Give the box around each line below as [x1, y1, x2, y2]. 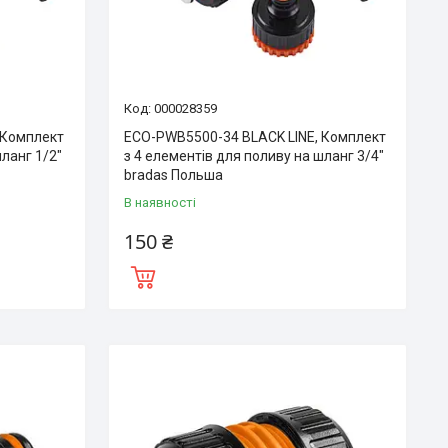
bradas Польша [123, 167, 223, 184]
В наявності [123, 195, 196, 211]
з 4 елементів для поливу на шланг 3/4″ [123, 148, 384, 165]
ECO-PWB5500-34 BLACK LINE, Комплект [123, 129, 386, 146]
